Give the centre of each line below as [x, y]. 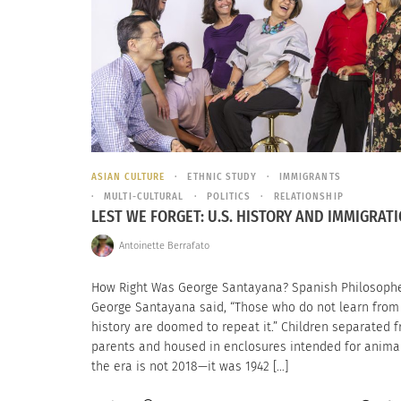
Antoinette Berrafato [164, 245]
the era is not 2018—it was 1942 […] [190, 367]
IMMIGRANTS [310, 176]
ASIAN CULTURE [128, 176]
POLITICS [229, 196]
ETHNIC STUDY [222, 176]
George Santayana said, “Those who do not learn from [245, 308]
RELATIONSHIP [308, 196]
